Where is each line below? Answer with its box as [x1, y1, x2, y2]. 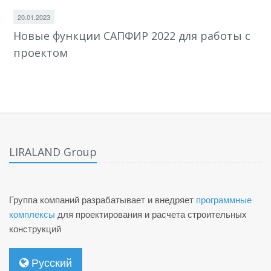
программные [196, 193, 252, 206]
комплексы [9, 207, 55, 221]
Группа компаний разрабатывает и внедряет [9, 193, 196, 206]
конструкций [9, 222, 61, 235]
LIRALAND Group [9, 145, 97, 160]
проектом [13, 45, 68, 60]
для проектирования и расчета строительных [55, 207, 247, 221]
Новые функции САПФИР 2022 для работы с [13, 28, 250, 44]
